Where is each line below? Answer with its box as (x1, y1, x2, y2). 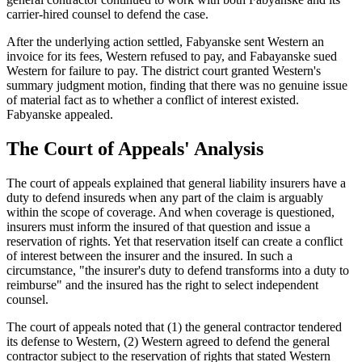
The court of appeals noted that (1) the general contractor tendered (6, 319, 342, 334)
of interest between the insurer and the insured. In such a (6, 248, 293, 263)
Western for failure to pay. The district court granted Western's (6, 63, 321, 78)
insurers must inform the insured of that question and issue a (6, 219, 310, 234)
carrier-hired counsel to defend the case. (6, 6, 208, 21)
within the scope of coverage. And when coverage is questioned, (6, 204, 335, 219)
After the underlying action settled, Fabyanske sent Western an (6, 34, 324, 48)
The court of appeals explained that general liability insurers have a (6, 175, 346, 190)
